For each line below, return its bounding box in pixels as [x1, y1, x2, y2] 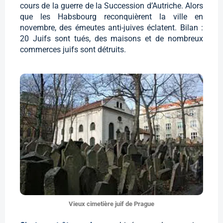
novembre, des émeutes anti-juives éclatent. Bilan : [20, 22, 203, 32]
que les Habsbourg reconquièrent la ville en [20, 11, 203, 21]
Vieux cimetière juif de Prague [69, 200, 154, 208]
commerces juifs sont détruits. [20, 44, 126, 54]
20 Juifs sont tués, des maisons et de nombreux [20, 33, 203, 43]
